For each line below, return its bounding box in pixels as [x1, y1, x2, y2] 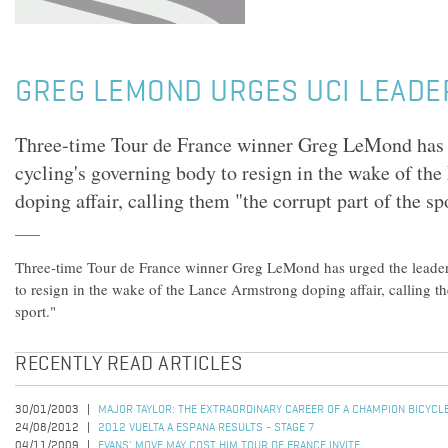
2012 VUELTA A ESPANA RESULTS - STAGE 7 [98, 422, 315, 434]
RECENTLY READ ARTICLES [15, 355, 242, 375]
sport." [15, 301, 56, 321]
